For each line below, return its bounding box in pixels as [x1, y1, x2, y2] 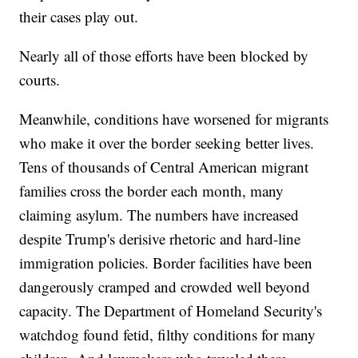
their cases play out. [19, 6, 139, 27]
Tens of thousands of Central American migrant [19, 157, 309, 177]
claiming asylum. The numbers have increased [19, 205, 300, 225]
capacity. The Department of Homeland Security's [19, 300, 323, 321]
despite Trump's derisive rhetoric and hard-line [19, 229, 301, 249]
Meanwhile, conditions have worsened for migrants [19, 109, 329, 129]
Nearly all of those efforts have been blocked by [19, 46, 309, 66]
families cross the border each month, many [19, 181, 284, 201]
